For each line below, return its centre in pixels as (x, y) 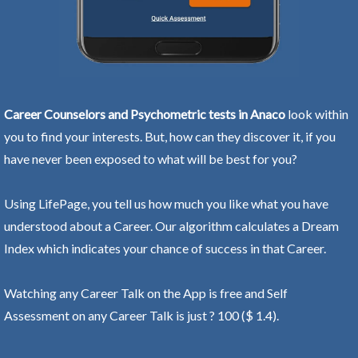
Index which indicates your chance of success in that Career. (165, 248)
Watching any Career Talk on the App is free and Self (146, 292)
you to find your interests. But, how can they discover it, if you (170, 136)
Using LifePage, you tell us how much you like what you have (166, 203)
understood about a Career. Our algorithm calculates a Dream (171, 225)
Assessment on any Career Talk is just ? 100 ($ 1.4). (141, 315)
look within (317, 113)
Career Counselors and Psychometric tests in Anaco (145, 113)
